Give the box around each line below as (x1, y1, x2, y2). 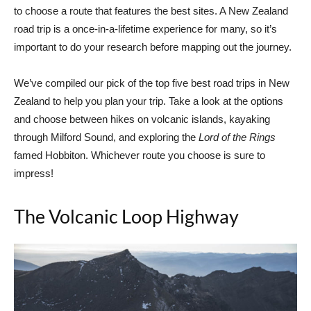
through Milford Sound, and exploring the (14, 131, 199, 144)
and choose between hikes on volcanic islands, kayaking (14, 113, 270, 126)
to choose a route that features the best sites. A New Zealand (14, 5, 288, 17)
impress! (14, 167, 53, 180)
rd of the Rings (210, 131, 276, 144)
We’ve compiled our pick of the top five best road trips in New (14, 77, 289, 90)
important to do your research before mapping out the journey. (14, 41, 292, 53)
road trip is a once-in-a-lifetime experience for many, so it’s (14, 23, 277, 35)
